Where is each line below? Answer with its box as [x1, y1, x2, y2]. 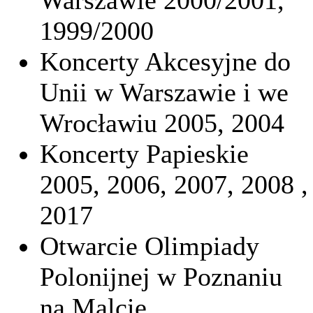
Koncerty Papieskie [40, 139, 249, 169]
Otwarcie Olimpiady [40, 231, 259, 261]
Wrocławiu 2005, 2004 [40, 108, 284, 138]
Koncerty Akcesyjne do [40, 47, 291, 77]
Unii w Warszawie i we [40, 78, 289, 108]
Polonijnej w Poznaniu [40, 262, 282, 292]
